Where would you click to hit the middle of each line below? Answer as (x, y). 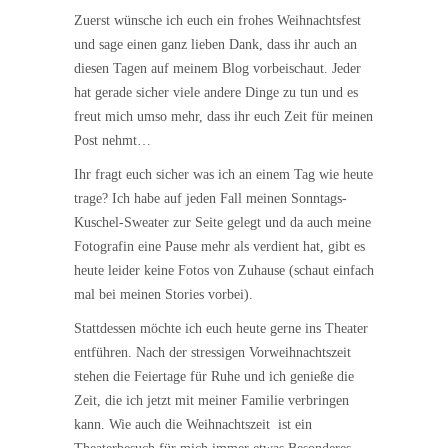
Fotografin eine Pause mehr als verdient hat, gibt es (219, 246)
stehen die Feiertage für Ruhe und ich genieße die (214, 376)
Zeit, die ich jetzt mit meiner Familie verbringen (211, 400)
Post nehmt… (112, 140)
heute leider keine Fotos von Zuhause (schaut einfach (224, 270)
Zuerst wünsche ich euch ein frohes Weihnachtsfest (217, 20)
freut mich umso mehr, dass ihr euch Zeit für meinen (223, 116)
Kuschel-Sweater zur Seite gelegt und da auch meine (222, 222)
